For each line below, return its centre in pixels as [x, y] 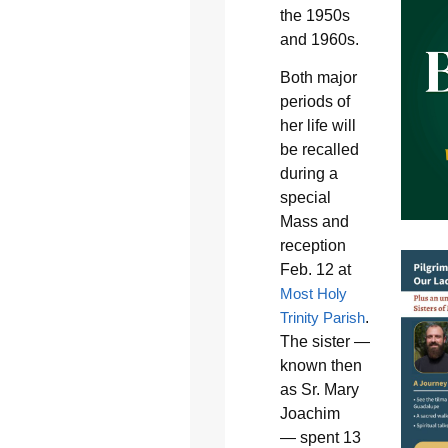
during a [308, 174]
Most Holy [313, 294]
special [305, 198]
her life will [317, 126]
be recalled [319, 150]
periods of [314, 102]
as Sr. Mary [319, 390]
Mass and [314, 222]
